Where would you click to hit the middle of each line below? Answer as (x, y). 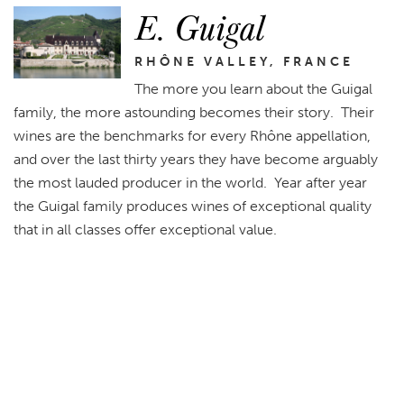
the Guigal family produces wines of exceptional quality (193, 207)
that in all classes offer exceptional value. (145, 230)
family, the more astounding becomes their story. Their (194, 113)
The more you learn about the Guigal (254, 89)
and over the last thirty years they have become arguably (196, 160)
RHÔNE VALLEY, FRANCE (244, 62)
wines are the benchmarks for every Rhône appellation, (192, 136)
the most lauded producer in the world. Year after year (190, 183)
